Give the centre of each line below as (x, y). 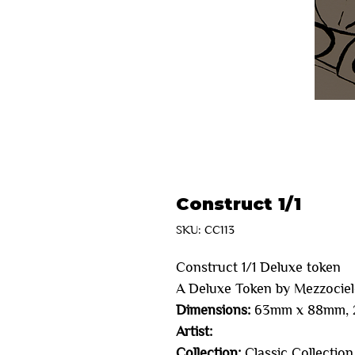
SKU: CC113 (205, 230)
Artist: (194, 332)
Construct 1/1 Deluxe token (260, 267)
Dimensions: (213, 310)
